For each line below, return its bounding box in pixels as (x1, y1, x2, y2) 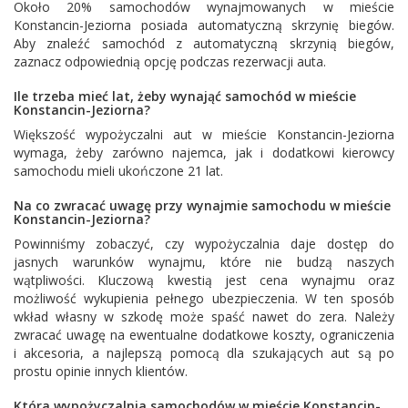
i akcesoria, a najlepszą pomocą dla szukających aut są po (14, 343, 394, 362)
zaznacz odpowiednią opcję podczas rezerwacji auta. (14, 52, 326, 70)
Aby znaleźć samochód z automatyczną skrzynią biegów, (14, 34, 394, 52)
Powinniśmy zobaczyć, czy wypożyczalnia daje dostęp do (14, 234, 394, 252)
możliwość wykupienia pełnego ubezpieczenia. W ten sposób (14, 289, 394, 307)
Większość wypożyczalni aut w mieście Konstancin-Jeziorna (14, 125, 394, 143)
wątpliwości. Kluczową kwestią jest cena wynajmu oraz (14, 270, 394, 289)
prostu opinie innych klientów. (14, 362, 188, 380)
